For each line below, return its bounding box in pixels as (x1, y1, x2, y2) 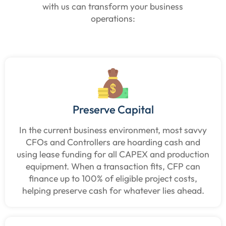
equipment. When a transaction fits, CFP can (26, 160, 200, 172)
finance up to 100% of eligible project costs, (29, 172, 197, 184)
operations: (90, 13, 135, 25)
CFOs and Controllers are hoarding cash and (26, 136, 200, 148)
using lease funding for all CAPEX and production (17, 148, 209, 160)
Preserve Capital (72, 102, 154, 117)
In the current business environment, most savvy (19, 124, 207, 136)
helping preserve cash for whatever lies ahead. (22, 184, 204, 196)
